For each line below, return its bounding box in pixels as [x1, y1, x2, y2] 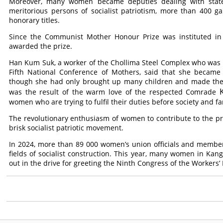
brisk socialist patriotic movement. [9, 123, 124, 132]
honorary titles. [9, 15, 60, 25]
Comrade [186, 87, 217, 97]
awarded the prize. [9, 41, 73, 51]
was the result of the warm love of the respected [9, 87, 186, 97]
